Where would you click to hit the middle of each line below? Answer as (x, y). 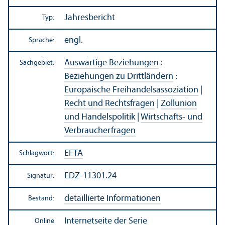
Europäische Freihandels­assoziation (131, 90)
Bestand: (41, 198)
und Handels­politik (100, 117)
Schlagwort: (37, 153)
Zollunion (179, 103)
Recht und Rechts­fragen (109, 103)
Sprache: (41, 40)
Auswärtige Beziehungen (111, 63)
